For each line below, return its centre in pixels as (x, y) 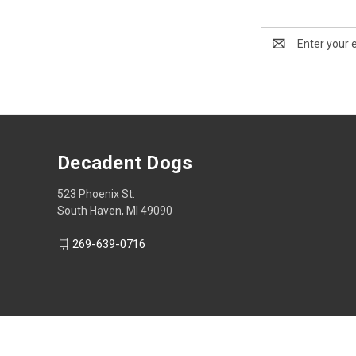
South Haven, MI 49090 (115, 210)
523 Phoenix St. (96, 193)
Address (282, 51)
